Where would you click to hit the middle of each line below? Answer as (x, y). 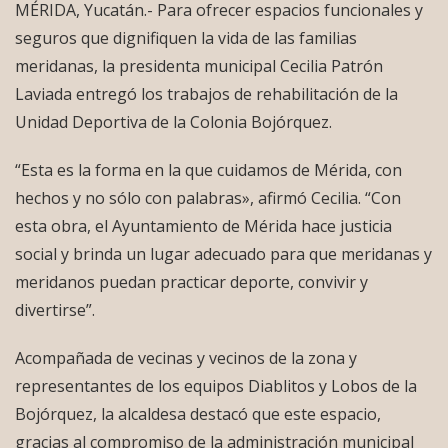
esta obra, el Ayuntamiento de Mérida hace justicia (203, 226)
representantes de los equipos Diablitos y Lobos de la (216, 386)
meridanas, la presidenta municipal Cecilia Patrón (199, 66)
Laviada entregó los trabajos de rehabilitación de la (206, 94)
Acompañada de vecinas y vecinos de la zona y (186, 358)
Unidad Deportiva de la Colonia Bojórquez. (173, 122)
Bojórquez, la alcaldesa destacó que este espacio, (198, 414)
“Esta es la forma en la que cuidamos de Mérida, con (208, 170)
